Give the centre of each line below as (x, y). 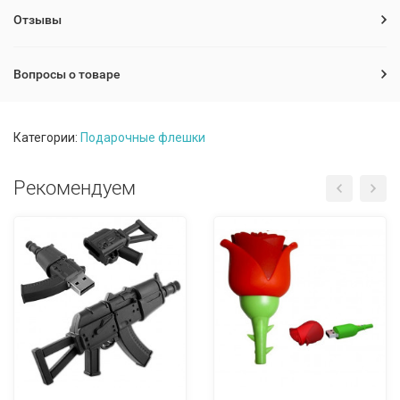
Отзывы (37, 20)
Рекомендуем (75, 188)
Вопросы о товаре (67, 74)
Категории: (47, 137)
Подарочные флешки (143, 137)
